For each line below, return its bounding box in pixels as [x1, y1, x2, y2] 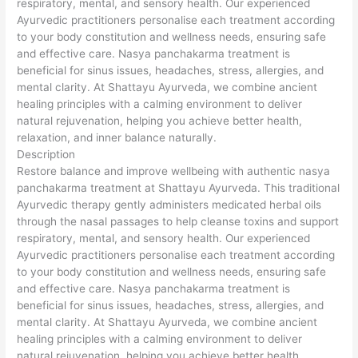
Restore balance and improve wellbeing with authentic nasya [17, 165, 331, 178]
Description [17, 148, 76, 161]
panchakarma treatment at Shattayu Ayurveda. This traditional [17, 181, 340, 195]
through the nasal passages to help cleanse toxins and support [17, 215, 340, 229]
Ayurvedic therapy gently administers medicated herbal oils [17, 198, 322, 212]
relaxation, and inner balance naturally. [17, 131, 217, 145]
